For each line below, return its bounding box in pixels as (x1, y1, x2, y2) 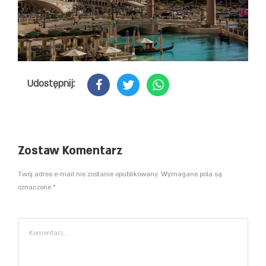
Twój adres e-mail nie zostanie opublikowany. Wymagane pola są (18, 169, 222, 179)
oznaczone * (18, 182, 55, 192)
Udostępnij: (27, 77, 75, 90)
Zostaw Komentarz (18, 142, 122, 159)
